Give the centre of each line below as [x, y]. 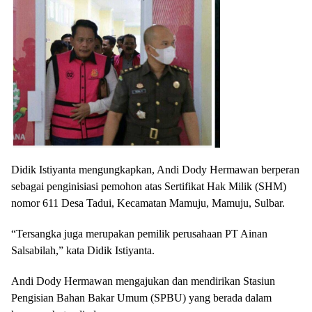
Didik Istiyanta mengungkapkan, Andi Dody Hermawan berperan [155, 170]
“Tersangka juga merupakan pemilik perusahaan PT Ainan [139, 234]
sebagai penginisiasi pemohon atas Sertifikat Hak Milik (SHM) [149, 187]
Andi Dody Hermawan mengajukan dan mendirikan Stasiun [143, 281]
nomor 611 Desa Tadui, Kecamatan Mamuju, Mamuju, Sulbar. [148, 203]
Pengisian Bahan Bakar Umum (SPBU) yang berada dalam [141, 298]
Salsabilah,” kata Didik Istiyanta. [83, 251]
